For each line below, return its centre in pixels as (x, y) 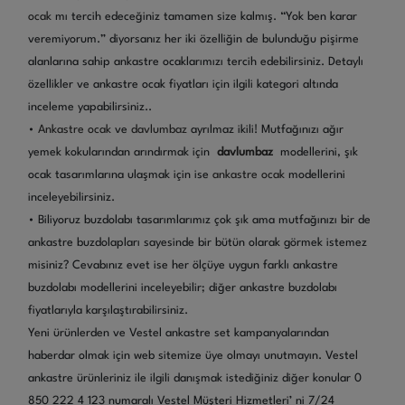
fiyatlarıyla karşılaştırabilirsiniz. (108, 311)
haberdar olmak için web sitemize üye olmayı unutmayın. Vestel (193, 356)
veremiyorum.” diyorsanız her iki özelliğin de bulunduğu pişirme (193, 40)
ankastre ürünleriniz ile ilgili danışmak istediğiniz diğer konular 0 (195, 379)
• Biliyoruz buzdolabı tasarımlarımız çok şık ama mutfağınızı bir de (199, 221)
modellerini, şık (317, 153)
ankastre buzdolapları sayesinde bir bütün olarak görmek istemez (198, 243)
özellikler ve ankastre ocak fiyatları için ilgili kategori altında (183, 85)
